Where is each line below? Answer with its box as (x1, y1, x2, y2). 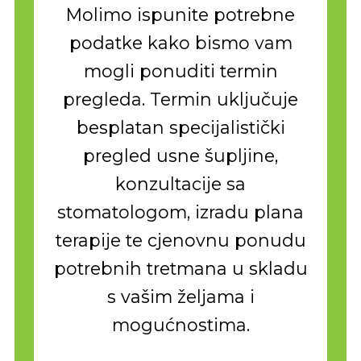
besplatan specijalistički (76, 117, 285, 139)
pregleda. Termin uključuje (63, 89, 298, 110)
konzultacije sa (115, 173, 246, 195)
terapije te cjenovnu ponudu (55, 230, 306, 251)
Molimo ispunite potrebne (66, 4, 295, 26)
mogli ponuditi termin (83, 60, 278, 82)
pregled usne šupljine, (83, 145, 278, 167)
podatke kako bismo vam (68, 32, 293, 54)
